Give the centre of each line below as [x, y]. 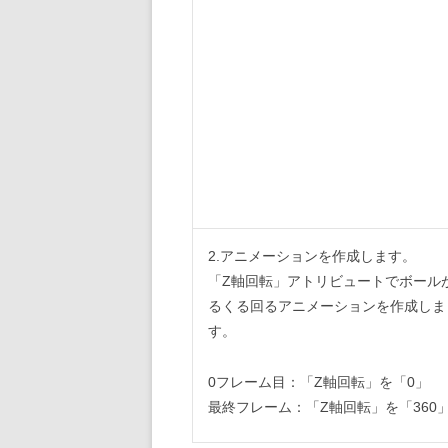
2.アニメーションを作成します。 [312, 256]
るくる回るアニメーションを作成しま [327, 306]
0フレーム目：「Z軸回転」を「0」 [318, 381]
